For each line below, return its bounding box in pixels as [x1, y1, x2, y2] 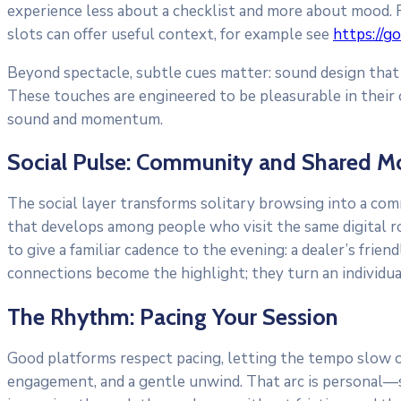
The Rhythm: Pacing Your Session [7, 302, 338, 330]
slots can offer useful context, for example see [7, 24, 333, 46]
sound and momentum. [7, 109, 163, 131]
